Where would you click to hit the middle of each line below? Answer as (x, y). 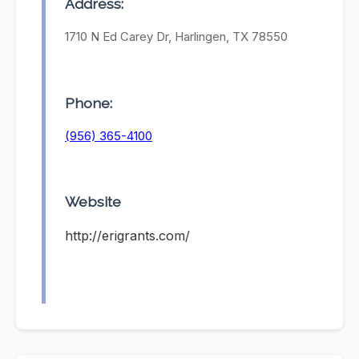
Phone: (89, 103)
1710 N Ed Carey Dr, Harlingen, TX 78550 (176, 37)
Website (93, 202)
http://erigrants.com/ (127, 236)
